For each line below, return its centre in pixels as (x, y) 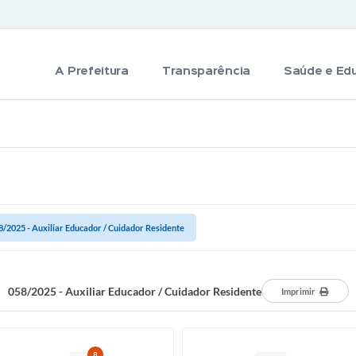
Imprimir (298, 291)
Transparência (206, 72)
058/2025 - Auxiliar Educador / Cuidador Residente (134, 291)
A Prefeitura (92, 72)
